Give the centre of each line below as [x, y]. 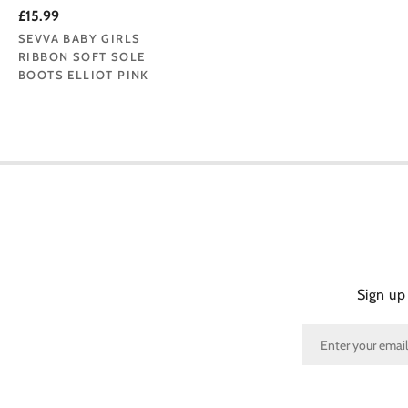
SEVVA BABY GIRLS [80, 38]
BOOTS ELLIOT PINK [84, 74]
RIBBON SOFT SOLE [82, 56]
